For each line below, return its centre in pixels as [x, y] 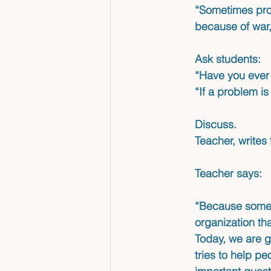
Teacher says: [230, 174]
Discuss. [217, 125]
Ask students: [228, 59]
